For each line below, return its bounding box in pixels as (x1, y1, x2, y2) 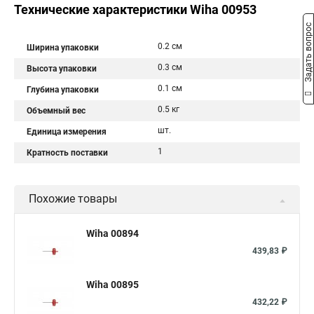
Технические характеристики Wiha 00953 (14, 2, 257, 17)
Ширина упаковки (27, 43, 99, 53)
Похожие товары (29, 192, 117, 205)
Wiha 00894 (86, 228, 139, 239)
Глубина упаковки (27, 85, 99, 95)
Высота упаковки (27, 64, 97, 74)
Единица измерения (27, 127, 107, 137)
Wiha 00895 (86, 279, 139, 290)
